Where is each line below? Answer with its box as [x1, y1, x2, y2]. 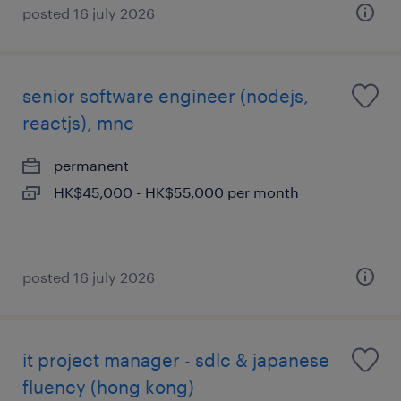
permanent [54, 157, 129, 174]
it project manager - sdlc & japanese [22, 349, 329, 371]
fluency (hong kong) [22, 376, 194, 397]
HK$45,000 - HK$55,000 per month [54, 183, 299, 200]
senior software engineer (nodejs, [22, 85, 309, 107]
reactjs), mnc [22, 112, 134, 133]
